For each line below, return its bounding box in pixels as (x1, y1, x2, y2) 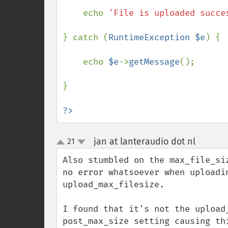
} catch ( (63, 32, 108, 43)
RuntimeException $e (108, 32, 205, 43)
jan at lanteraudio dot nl (93, 136, 195, 147)
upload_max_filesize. (63, 179, 164, 190)
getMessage (129, 56, 180, 67)
